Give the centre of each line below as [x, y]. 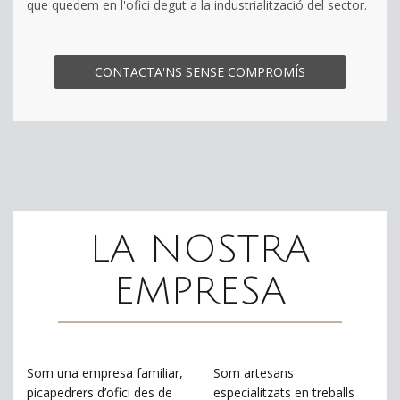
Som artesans [254, 372]
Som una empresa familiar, [105, 372]
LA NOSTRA [200, 249]
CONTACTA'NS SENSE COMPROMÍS [200, 71]
